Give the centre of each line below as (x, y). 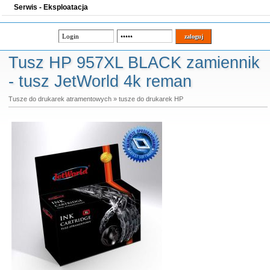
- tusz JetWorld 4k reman (100, 81)
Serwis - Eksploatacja (51, 7)
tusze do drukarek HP (151, 99)
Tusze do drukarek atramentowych (60, 99)
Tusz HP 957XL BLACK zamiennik (134, 63)
